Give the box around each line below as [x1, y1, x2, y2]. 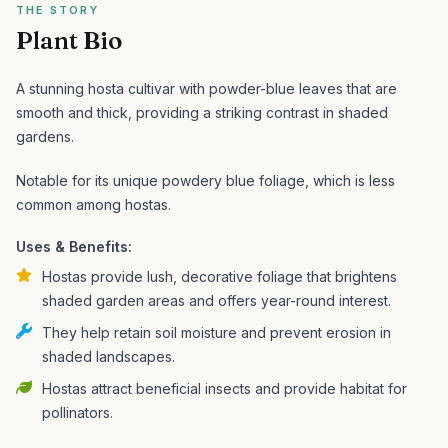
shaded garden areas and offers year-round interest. [42, 292, 391, 309]
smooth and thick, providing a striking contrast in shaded [16, 104, 388, 121]
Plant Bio [16, 26, 122, 55]
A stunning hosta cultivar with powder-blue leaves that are [16, 80, 397, 97]
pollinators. [42, 404, 113, 421]
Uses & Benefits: [16, 238, 132, 255]
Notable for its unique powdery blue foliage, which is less [16, 172, 395, 189]
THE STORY [16, 3, 99, 17]
